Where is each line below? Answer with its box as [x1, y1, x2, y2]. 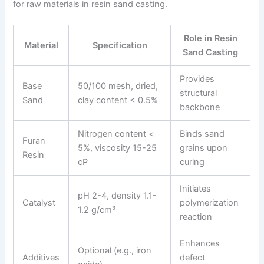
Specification [92, 40, 147, 51]
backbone [180, 102, 220, 113]
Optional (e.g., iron [78, 245, 152, 256]
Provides [180, 74, 215, 85]
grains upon [180, 143, 228, 154]
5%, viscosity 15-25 [78, 143, 157, 154]
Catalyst [22, 197, 56, 209]
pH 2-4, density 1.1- [78, 190, 157, 202]
